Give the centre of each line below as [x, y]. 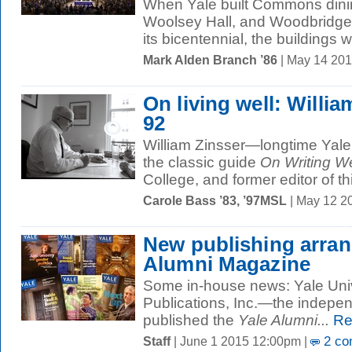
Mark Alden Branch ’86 [210, 60]
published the [191, 320]
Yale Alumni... [284, 320]
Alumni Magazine [227, 264]
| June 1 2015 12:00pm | [240, 341]
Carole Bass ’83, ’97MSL [215, 200]
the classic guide [202, 162]
